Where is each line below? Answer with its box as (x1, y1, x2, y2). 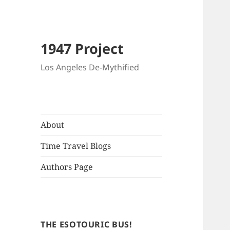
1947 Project (41, 39, 124, 59)
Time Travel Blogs (41, 140, 111, 152)
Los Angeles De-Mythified (41, 62, 140, 73)
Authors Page (41, 161, 93, 173)
